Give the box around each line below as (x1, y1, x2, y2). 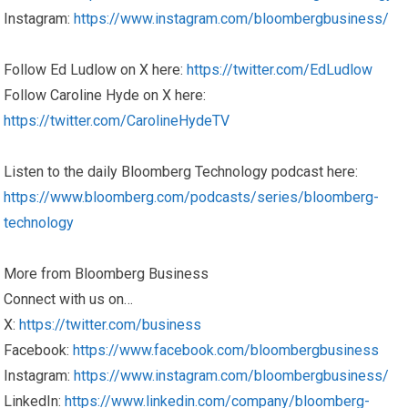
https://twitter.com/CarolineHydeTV (4, 112, 230, 130)
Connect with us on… (4, 291, 134, 309)
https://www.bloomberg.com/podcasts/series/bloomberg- (4, 189, 380, 207)
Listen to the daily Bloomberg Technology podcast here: (4, 163, 359, 181)
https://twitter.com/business (19, 316, 202, 334)
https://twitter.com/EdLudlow (187, 61, 373, 79)
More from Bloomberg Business (4, 265, 209, 283)
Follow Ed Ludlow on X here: (4, 61, 188, 79)
